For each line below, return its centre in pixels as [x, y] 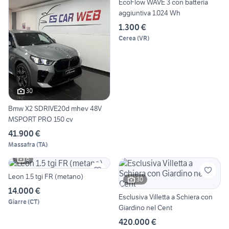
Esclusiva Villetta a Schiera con [166, 197]
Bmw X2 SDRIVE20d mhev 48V [55, 108]
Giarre [17, 201]
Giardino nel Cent [145, 207]
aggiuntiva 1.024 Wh [166, 13]
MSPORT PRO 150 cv [41, 119]
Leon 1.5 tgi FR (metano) [46, 176]
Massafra [22, 144]
